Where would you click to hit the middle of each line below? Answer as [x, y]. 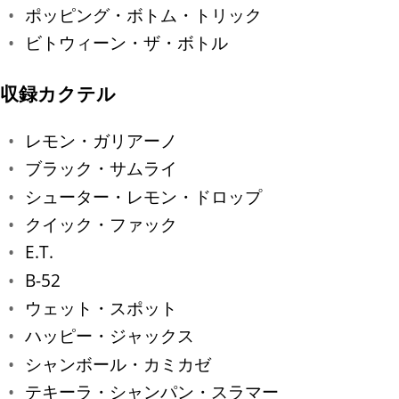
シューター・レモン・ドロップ [143, 196]
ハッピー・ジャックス [110, 336]
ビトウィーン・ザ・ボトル [126, 43]
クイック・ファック [101, 224]
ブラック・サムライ [101, 168]
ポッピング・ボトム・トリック [143, 15]
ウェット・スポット [101, 307]
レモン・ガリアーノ [101, 140]
